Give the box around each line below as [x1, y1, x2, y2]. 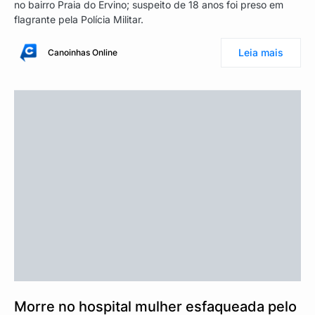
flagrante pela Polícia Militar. [14, 13, 143, 26]
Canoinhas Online [48, 47, 117, 58]
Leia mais [238, 46, 283, 59]
